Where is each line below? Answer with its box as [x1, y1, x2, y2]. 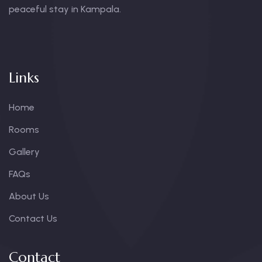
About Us [9, 190, 49, 202]
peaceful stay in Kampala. [9, 3, 121, 15]
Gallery [9, 146, 40, 157]
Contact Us [9, 212, 57, 224]
